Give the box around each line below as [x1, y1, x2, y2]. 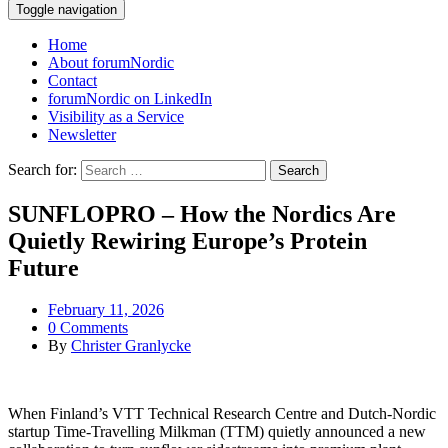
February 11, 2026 [48, 301, 164, 319]
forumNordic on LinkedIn [48, 89, 212, 107]
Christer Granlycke [71, 337, 191, 355]
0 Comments [48, 319, 128, 337]
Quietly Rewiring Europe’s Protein [8, 227, 367, 254]
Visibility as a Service [48, 107, 184, 125]
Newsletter [48, 125, 116, 143]
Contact [48, 71, 97, 89]
